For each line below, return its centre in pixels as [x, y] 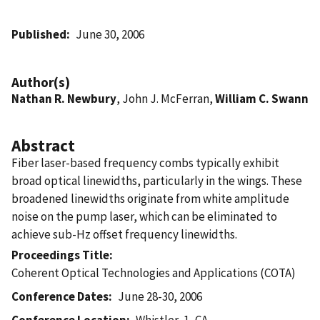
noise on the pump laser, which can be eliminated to [144, 216]
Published [39, 34]
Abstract [43, 145]
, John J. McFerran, [166, 98]
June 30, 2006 [110, 34]
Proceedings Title [60, 255]
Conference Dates [60, 296]
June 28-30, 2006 [160, 296]
